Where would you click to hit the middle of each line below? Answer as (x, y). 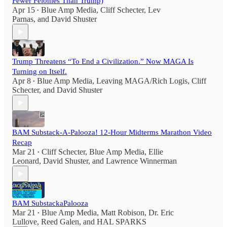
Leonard (26, 161)
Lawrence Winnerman (141, 161)
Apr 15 (24, 10)
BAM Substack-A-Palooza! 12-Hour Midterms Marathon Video (112, 133)
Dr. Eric (161, 213)
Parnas (23, 19)
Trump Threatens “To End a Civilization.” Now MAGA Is (103, 62)
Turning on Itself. (40, 72)
